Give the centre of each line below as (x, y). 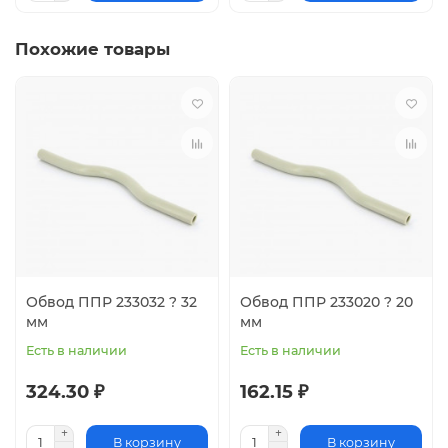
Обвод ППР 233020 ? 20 (326, 302)
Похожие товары (92, 49)
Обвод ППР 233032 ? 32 (111, 302)
